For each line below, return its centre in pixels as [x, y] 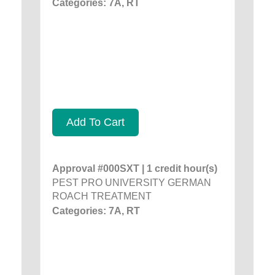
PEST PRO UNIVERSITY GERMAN [132, 182]
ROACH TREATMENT [102, 196]
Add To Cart [95, 122]
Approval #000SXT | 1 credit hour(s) [135, 168]
